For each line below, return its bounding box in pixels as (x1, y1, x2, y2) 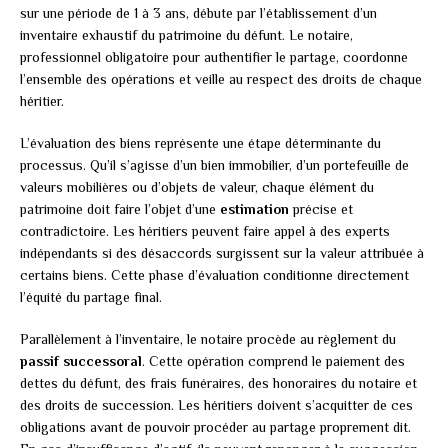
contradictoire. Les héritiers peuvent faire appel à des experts (20, 223, 390, 240)
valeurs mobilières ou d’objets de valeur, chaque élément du (20, 179, 374, 196)
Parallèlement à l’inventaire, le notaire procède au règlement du (20, 331, 396, 348)
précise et (289, 201, 353, 218)
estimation (220, 201, 289, 218)
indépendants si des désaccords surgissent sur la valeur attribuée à (20, 245, 424, 262)
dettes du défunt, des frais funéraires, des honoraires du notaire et (20, 375, 417, 392)
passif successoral (20, 353, 142, 370)
